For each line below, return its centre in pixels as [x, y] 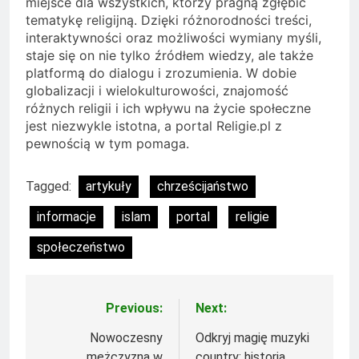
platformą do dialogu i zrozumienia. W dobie [161, 73]
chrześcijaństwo [203, 186]
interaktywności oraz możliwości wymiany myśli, [173, 37]
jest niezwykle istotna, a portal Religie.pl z [154, 125]
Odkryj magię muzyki [252, 337]
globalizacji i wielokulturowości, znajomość [157, 90]
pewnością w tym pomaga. [107, 143]
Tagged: [50, 186]
